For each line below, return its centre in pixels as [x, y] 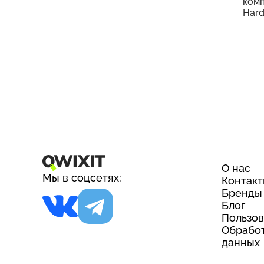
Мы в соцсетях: [82, 178]
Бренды [242, 193]
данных [241, 242]
